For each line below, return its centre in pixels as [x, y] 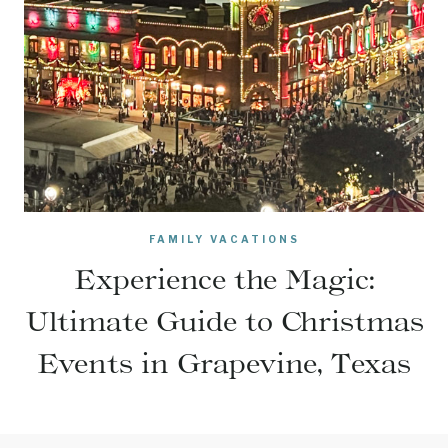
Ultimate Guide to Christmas [224, 321]
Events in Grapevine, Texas [224, 363]
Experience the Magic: [224, 279]
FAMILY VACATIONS [224, 239]
